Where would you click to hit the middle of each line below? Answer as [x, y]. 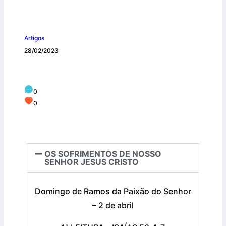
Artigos [34, 38]
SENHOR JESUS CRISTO [92, 162]
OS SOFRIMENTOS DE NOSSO [103, 154]
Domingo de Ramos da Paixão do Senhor [113, 191]
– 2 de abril [113, 206]
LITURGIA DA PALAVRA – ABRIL [95, 71]
